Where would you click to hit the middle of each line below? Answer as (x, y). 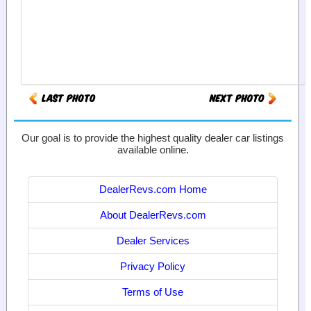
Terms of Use (153, 292)
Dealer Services (153, 241)
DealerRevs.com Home (153, 190)
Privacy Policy (153, 267)
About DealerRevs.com (153, 215)
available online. (153, 150)
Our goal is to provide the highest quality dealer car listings (153, 138)
